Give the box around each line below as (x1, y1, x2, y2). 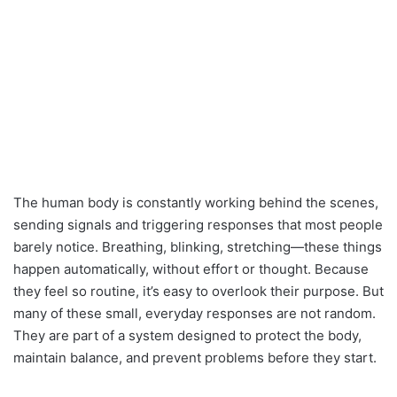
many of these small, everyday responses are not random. (13, 305, 376, 323)
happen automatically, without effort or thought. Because (13, 261, 369, 278)
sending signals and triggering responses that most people (13, 216, 383, 234)
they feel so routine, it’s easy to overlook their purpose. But (13, 283, 384, 300)
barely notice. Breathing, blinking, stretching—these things (13, 238, 382, 256)
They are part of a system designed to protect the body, (13, 327, 362, 345)
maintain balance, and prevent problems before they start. (13, 349, 377, 367)
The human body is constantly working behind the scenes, (13, 194, 378, 212)
